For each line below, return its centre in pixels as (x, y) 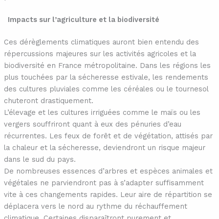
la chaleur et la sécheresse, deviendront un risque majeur (104, 147)
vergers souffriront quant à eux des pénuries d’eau (92, 124)
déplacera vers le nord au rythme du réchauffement (95, 206)
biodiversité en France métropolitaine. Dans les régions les (107, 65)
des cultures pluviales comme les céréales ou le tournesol (106, 89)
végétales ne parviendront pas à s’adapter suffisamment (104, 183)
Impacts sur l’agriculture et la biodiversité (81, 19)
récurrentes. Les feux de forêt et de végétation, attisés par (108, 136)
